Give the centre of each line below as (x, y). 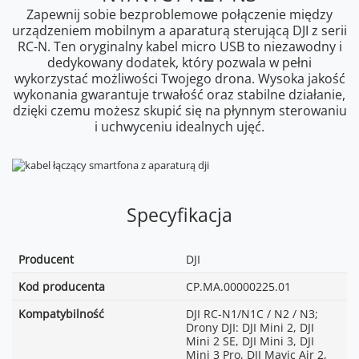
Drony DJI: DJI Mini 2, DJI (250, 328)
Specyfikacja (179, 215)
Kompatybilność (61, 314)
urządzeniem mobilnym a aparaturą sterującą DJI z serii (179, 31)
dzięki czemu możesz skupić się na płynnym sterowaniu (179, 111)
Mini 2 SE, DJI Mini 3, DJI (250, 341)
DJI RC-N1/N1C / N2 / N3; (252, 314)
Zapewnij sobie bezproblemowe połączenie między (179, 15)
